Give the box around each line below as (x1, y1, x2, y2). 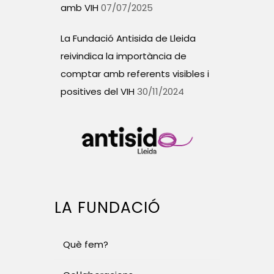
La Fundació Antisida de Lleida (61, 32, 196, 45)
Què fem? (63, 237, 108, 251)
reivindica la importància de (61, 50, 187, 63)
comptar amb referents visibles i (61, 67, 209, 81)
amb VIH (61, 1, 98, 15)
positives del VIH (61, 85, 135, 98)
